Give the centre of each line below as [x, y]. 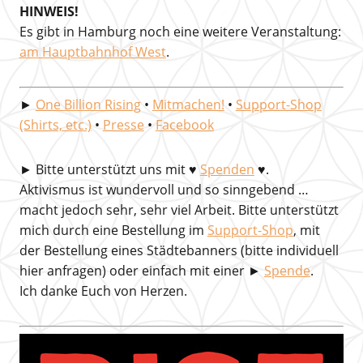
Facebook [184, 125]
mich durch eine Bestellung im [113, 230]
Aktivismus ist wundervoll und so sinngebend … [164, 190]
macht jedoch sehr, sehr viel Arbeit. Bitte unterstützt [179, 210]
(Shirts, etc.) [55, 125]
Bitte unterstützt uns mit [112, 169]
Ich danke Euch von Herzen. [103, 291]
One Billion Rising [88, 105]
